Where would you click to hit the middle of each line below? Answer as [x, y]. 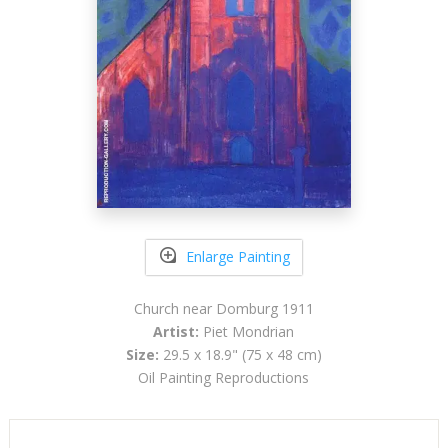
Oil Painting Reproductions [224, 377]
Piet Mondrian [247, 331]
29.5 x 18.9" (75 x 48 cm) [240, 354]
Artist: [176, 331]
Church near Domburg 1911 [223, 308]
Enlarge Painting [237, 257]
